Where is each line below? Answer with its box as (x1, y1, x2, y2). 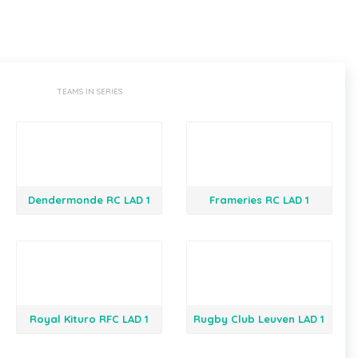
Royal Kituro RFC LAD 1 (29, 312, 149, 325)
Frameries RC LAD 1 (209, 193, 309, 206)
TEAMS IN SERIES (56, 86, 122, 97)
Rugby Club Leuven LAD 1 (193, 312, 325, 325)
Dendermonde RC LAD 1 (27, 193, 150, 206)
